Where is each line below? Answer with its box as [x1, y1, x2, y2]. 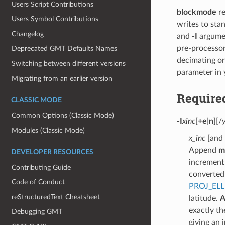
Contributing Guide [12, 163, 71, 171]
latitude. [188, 194, 220, 202]
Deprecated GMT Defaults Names [12, 45, 118, 53]
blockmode [176, 8, 216, 16]
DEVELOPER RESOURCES [11, 148, 93, 156]
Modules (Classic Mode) [12, 126, 85, 134]
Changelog [12, 30, 44, 38]
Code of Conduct [12, 178, 65, 186]
